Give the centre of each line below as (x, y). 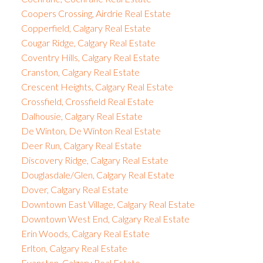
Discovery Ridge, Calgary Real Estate (95, 160)
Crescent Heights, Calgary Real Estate (97, 86)
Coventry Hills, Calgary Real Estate (90, 57)
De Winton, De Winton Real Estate (91, 130)
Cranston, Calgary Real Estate (80, 72)
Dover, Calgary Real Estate (75, 189)
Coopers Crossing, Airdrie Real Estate (96, 13)
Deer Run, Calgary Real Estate (81, 145)
